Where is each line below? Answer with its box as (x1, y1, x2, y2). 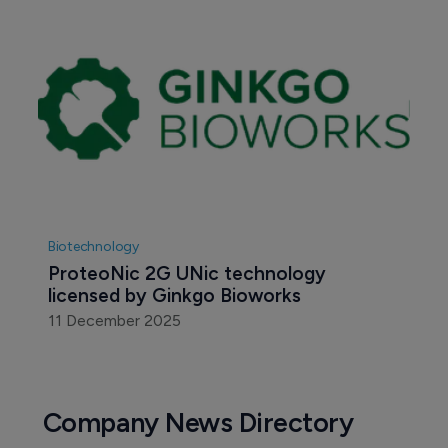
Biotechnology (47, 237, 139, 255)
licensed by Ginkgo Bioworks (47, 283, 301, 307)
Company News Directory (42, 405, 354, 439)
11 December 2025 (47, 310, 181, 330)
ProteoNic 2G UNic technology (47, 261, 331, 285)
